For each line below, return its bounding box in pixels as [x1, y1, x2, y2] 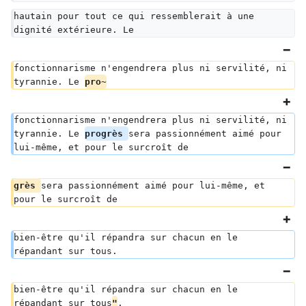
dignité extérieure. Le [14, 25, 134, 35]
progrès [85, 128, 128, 139]
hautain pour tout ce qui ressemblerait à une [14, 11, 260, 21]
